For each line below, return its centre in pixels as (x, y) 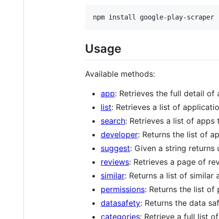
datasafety (120, 203)
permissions (123, 189)
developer (119, 134)
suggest (115, 148)
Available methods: (120, 74)
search (113, 120)
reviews (115, 162)
